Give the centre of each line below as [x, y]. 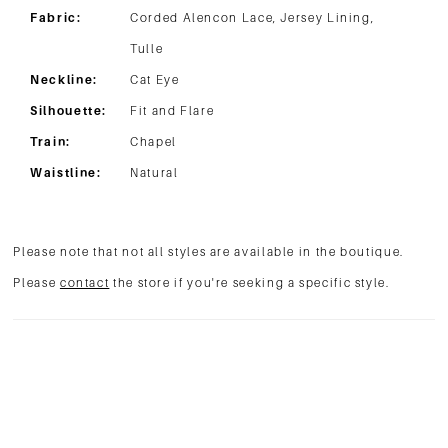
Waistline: [66, 173]
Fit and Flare [172, 111]
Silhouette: [69, 111]
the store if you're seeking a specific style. [249, 283]
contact [84, 283]
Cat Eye [155, 80]
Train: [50, 142]
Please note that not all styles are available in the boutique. [208, 252]
